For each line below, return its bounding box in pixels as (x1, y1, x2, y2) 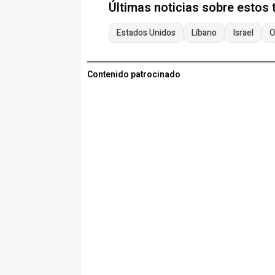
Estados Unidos (117, 26, 176, 40)
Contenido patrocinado (87, 68, 180, 82)
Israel (233, 26, 254, 40)
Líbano (192, 26, 217, 40)
